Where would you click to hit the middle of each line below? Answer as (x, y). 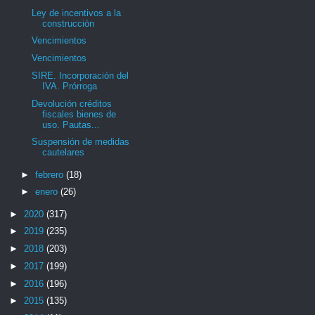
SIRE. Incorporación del (81, 75)
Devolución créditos (72, 103)
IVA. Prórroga (70, 86)
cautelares (64, 153)
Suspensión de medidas (81, 142)
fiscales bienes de (79, 114)
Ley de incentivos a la (77, 13)
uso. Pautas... (71, 124)
